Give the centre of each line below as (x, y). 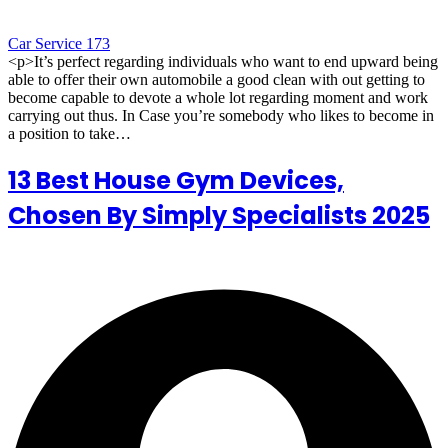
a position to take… (69, 134)
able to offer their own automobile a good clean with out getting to (216, 80)
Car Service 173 (59, 44)
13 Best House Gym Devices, (176, 181)
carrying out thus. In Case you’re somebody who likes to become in (221, 116)
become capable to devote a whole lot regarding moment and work (218, 98)
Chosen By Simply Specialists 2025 (219, 216)
